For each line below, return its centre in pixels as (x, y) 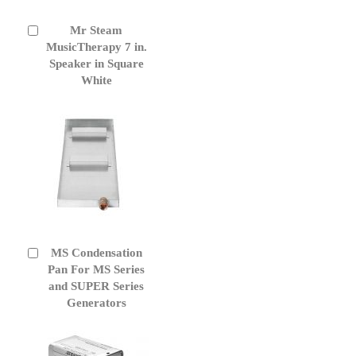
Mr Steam (96, 30)
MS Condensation (96, 252)
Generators (96, 302)
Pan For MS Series (96, 269)
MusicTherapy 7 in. (96, 46)
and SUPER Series (96, 286)
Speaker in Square (96, 63)
